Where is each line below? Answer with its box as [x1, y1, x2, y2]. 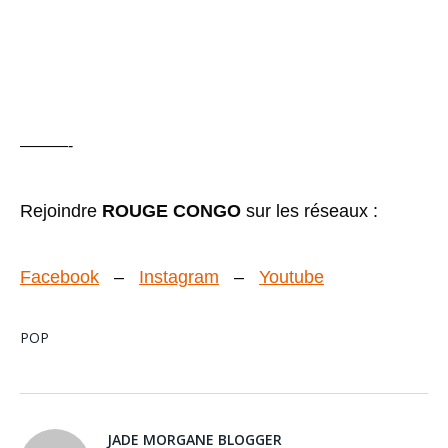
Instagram [139, 266, 219, 287]
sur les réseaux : [241, 200, 383, 221]
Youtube [259, 266, 324, 287]
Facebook [20, 266, 99, 287]
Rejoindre [20, 200, 102, 221]
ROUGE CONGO [102, 200, 241, 221]
